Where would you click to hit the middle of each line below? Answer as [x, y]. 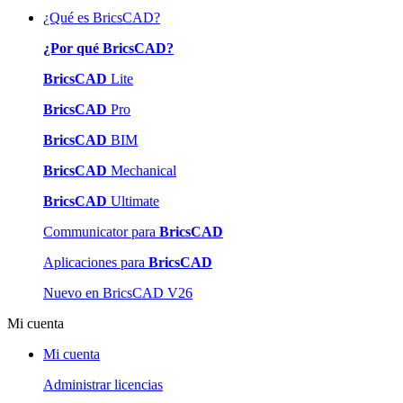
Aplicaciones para [96, 262]
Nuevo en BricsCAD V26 [118, 292]
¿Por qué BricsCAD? [108, 48]
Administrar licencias [103, 384]
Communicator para [101, 231]
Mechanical [142, 170]
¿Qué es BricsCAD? [102, 17]
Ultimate [133, 201]
